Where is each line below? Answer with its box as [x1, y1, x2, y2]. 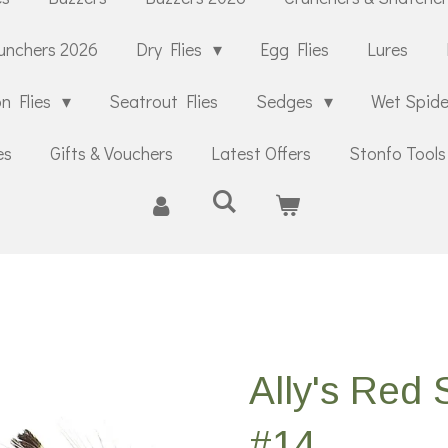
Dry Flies [135, 37, 206, 62]
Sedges [255, 89, 317, 114]
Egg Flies [260, 37, 329, 62]
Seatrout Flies [108, 89, 218, 114]
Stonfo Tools [349, 141, 446, 166]
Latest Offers [211, 141, 311, 166]
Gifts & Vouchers [50, 141, 173, 166]
